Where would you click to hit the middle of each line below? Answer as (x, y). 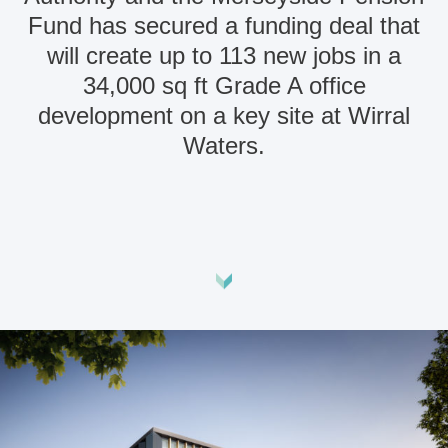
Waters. (224, 145)
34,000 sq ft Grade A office (224, 85)
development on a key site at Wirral (224, 115)
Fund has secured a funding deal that (224, 25)
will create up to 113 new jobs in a (224, 55)
